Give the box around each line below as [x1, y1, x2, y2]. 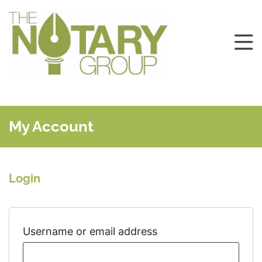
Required [166, 224, 209, 237]
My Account [9, 117, 94, 135]
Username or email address [23, 225, 160, 237]
